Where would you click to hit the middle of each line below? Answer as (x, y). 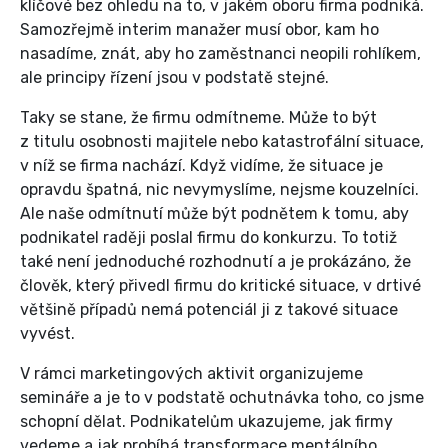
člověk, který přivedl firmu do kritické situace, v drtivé (220, 286)
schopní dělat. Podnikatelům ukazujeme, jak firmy (206, 422)
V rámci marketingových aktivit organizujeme (191, 374)
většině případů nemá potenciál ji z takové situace (209, 310)
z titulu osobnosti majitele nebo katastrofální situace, (222, 142)
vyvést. (47, 334)
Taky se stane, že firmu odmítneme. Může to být (198, 118)
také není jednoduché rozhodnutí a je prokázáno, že (215, 262)
